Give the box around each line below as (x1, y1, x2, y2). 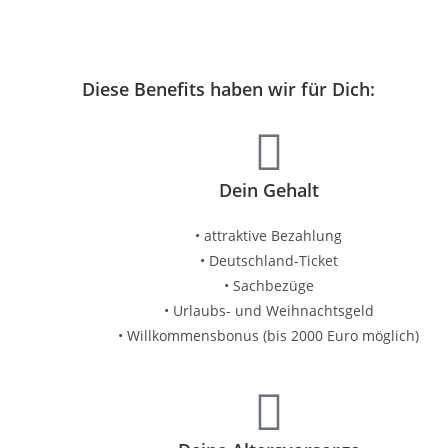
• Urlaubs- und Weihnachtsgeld (163, 301, 374, 320)
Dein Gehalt (218, 178, 319, 202)
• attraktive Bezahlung (195, 226, 343, 245)
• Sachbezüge (223, 276, 314, 295)
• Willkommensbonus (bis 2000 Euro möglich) (118, 326, 420, 345)
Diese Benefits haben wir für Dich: (82, 77, 375, 101)
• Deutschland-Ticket (199, 251, 338, 270)
